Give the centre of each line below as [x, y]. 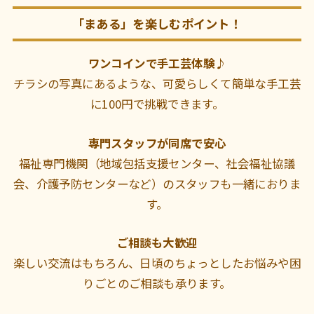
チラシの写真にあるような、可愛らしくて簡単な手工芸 [157, 84]
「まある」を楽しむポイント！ [157, 24]
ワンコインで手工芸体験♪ [157, 63]
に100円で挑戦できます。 [157, 104]
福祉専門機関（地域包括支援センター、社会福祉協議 [157, 163]
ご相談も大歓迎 [157, 243]
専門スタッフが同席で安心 [157, 143]
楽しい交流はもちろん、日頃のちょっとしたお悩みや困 [157, 263]
